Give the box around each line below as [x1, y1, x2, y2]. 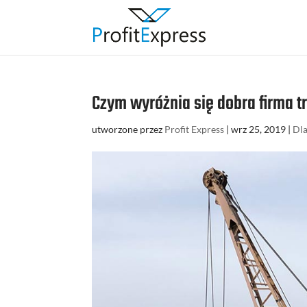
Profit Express [164, 123, 225, 135]
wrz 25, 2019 [231, 123, 286, 135]
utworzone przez [92, 123, 165, 135]
